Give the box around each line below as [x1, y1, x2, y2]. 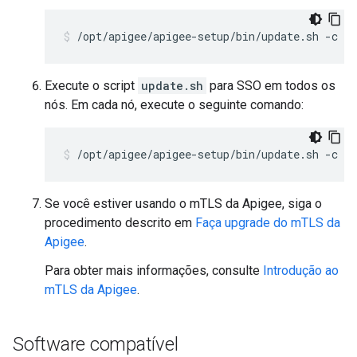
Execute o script [45, 78, 138, 93]
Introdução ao [263, 263, 339, 278]
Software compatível [13, 333, 178, 355]
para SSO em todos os [206, 78, 335, 93]
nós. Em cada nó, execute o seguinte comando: [45, 97, 304, 112]
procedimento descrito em [45, 215, 195, 230]
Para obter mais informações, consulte [45, 263, 263, 278]
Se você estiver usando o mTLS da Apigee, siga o [45, 196, 322, 211]
